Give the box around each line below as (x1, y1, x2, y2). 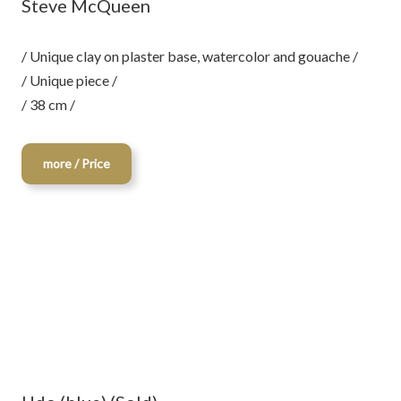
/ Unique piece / (21, 72, 117, 89)
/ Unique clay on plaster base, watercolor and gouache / (21, 47, 358, 64)
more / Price (43, 156, 110, 171)
